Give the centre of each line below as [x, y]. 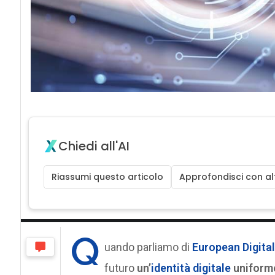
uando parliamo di [147, 247]
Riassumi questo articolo [107, 177]
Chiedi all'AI [94, 146]
